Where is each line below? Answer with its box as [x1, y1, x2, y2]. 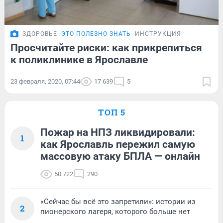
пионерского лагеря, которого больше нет [40, 207, 190, 216]
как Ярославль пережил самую [40, 138, 195, 150]
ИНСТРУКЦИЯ [135, 30, 181, 37]
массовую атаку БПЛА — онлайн [40, 150, 200, 162]
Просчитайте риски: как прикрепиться [10, 41, 202, 54]
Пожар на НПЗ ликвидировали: [40, 126, 195, 138]
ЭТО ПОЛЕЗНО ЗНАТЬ [61, 30, 131, 37]
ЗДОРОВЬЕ [22, 30, 57, 37]
